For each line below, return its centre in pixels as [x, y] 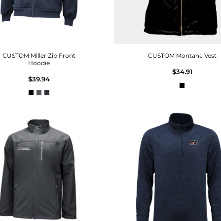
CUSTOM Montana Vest [182, 55]
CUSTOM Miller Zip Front [39, 55]
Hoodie [39, 63]
